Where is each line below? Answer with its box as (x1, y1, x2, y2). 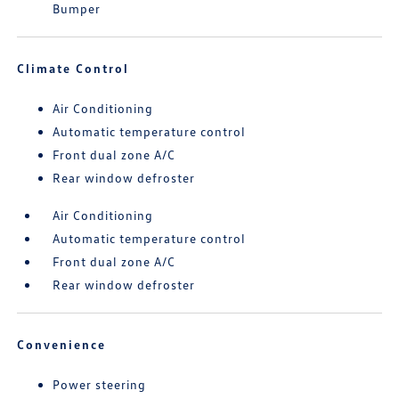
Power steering (53, 377, 147, 392)
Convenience (17, 337, 107, 352)
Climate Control (17, 61, 130, 76)
